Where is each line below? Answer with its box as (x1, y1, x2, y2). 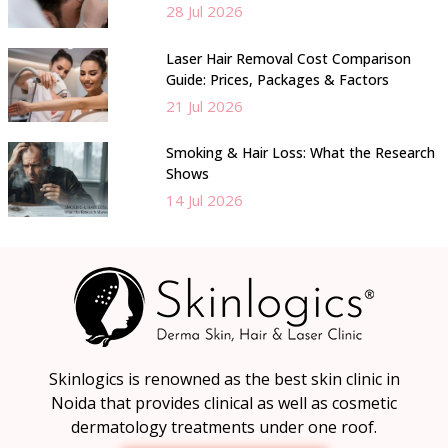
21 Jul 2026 (165, 95, 243, 116)
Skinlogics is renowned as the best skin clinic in (48, 367, 400, 390)
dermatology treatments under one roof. (71, 415, 377, 438)
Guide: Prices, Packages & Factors (165, 69, 389, 89)
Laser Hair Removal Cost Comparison (165, 48, 411, 68)
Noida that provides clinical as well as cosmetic (51, 391, 397, 414)
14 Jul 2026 (165, 190, 243, 211)
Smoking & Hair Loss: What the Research (165, 143, 435, 163)
